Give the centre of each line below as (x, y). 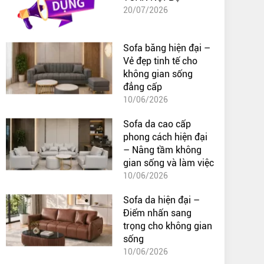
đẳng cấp (142, 87)
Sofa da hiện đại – (161, 200)
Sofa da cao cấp (157, 124)
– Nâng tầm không (162, 150)
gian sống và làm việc (168, 163)
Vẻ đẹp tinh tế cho (160, 61)
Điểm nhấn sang (157, 213)
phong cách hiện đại (165, 137)
